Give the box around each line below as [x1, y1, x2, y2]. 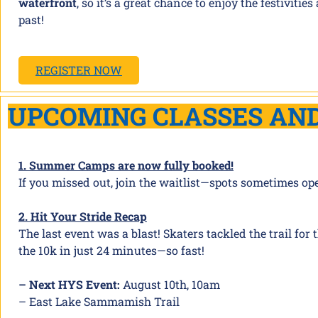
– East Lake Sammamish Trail [18, 294, 180, 309]
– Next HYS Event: [18, 277, 120, 292]
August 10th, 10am [120, 277, 220, 292]
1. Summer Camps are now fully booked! [18, 158, 234, 172]
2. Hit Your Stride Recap [18, 209, 147, 224]
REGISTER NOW [35, 62, 122, 77]
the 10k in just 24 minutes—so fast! [18, 243, 204, 258]
